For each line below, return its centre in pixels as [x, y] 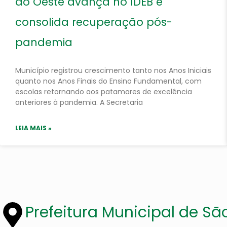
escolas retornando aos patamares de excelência [104, 92]
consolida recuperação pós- [94, 22]
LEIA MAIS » [33, 128]
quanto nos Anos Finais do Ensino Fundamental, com [108, 81]
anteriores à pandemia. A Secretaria [79, 102]
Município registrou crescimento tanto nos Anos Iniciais [113, 70]
